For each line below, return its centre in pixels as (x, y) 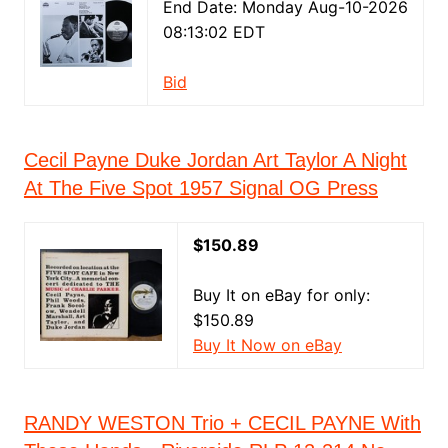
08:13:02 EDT (213, 32)
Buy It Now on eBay (267, 345)
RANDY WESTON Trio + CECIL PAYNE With (222, 423)
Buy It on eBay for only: (281, 295)
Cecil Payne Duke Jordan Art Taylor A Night (215, 160)
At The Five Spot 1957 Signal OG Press (200, 188)
